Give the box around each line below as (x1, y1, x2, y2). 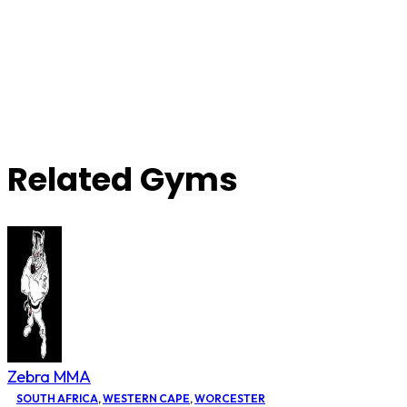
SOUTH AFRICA (16, 391, 98, 405)
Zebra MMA (7, 365, 91, 387)
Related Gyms (7, 157, 238, 203)
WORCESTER (194, 391, 265, 405)
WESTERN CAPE (103, 391, 190, 405)
